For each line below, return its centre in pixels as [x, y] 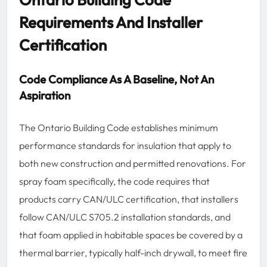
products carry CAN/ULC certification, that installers [129, 199]
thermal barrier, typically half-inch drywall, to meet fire [133, 252]
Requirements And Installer [111, 22]
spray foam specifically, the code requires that [114, 181]
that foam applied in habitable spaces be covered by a [131, 235]
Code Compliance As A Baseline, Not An [117, 79]
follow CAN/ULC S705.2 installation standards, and [125, 217]
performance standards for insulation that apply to [125, 145]
